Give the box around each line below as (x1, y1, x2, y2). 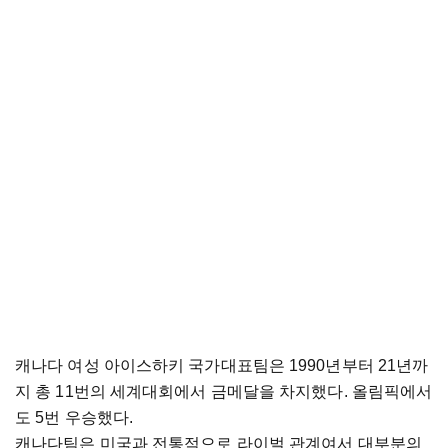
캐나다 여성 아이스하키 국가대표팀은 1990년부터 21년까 (15, 356, 429, 374)
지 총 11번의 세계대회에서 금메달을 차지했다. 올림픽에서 (15, 382, 433, 400)
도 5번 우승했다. (15, 408, 138, 426)
